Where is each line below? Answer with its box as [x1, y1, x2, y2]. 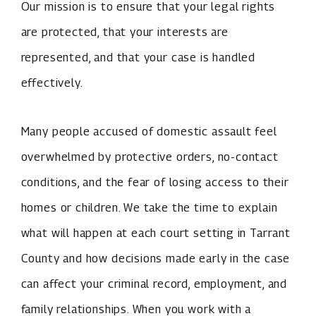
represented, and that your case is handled [20, 50, 256, 65]
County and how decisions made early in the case [20, 251, 291, 266]
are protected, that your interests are [20, 25, 229, 39]
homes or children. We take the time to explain [20, 200, 278, 215]
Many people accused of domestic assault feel [20, 124, 277, 139]
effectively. [20, 75, 83, 90]
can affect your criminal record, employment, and [20, 276, 288, 291]
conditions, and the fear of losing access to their [20, 175, 289, 190]
